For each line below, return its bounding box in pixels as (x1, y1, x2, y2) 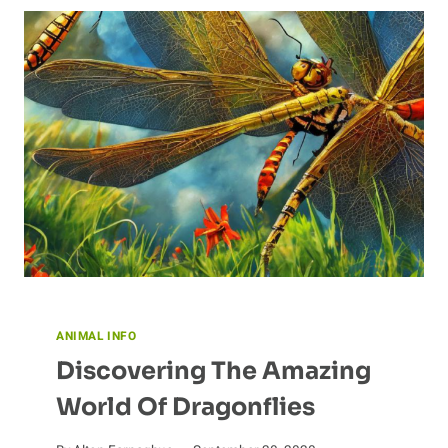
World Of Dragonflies (56, 392, 315, 423)
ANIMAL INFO (56, 328, 137, 346)
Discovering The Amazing (56, 356, 371, 387)
